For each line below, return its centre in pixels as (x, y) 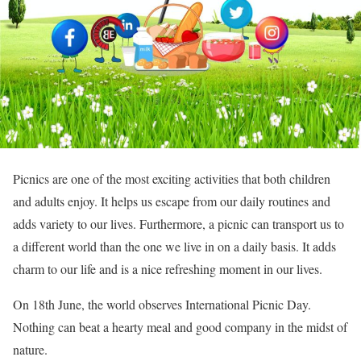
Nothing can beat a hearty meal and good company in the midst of (180, 327)
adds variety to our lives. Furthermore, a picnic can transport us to (178, 224)
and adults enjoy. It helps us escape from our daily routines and (172, 201)
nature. (30, 349)
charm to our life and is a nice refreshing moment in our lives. (168, 269)
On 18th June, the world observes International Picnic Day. (162, 304)
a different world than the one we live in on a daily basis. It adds (174, 246)
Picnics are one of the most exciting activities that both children (172, 178)
